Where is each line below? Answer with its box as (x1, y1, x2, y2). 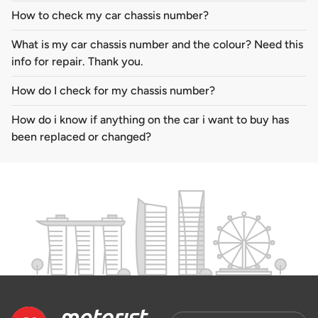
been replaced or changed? (11, 130, 151, 144)
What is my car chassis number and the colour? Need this (11, 38, 303, 52)
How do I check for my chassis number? (11, 84, 215, 98)
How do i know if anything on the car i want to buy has (11, 113, 289, 127)
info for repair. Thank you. (11, 55, 143, 69)
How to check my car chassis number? (11, 9, 209, 23)
